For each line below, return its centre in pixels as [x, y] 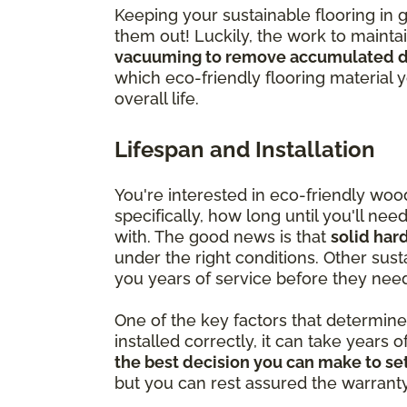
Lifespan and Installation [245, 149]
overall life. [159, 98]
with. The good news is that [223, 236]
